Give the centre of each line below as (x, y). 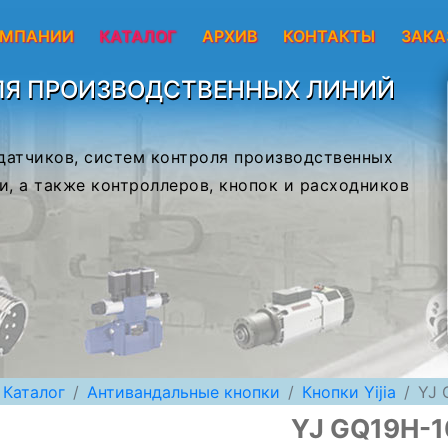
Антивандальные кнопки (183, 391)
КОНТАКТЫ (329, 35)
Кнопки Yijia (349, 391)
